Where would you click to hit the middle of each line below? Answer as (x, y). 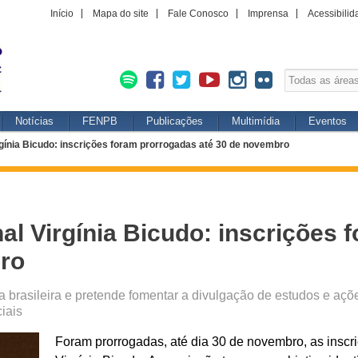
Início (62, 14)
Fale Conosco (198, 14)
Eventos (328, 121)
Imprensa (268, 14)
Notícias (34, 121)
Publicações (175, 121)
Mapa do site (121, 14)
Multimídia (256, 121)
